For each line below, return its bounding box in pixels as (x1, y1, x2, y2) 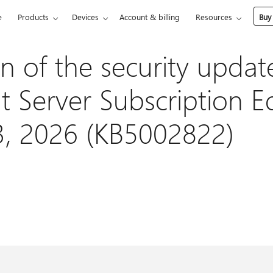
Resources (196, 12, 233, 22)
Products (18, 12, 49, 22)
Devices (72, 12, 99, 22)
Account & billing (119, 12, 180, 22)
